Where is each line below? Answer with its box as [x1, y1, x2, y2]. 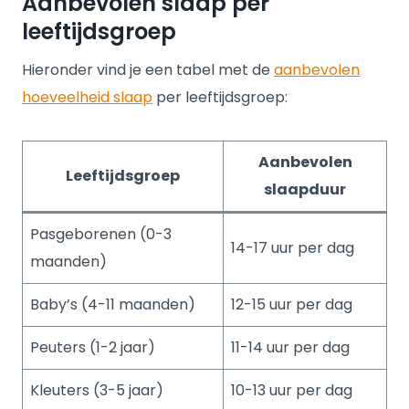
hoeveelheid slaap [22, 87, 152, 108]
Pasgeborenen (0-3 [30, 224, 172, 245]
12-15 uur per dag [231, 294, 352, 315]
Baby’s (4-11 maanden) [30, 294, 195, 315]
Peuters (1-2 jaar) [30, 337, 155, 358]
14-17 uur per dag [231, 237, 354, 258]
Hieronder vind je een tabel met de [22, 59, 274, 80]
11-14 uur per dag [231, 337, 350, 358]
